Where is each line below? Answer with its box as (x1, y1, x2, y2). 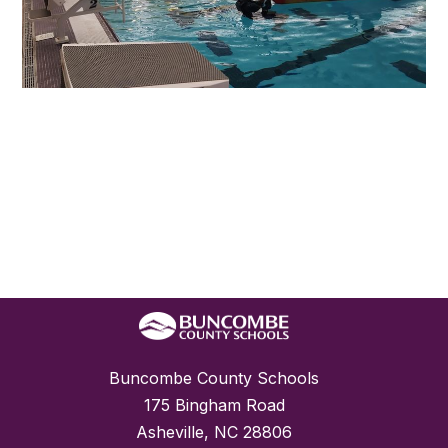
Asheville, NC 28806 (136, 421, 292, 442)
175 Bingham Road (143, 394, 285, 415)
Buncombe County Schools (109, 367, 319, 388)
